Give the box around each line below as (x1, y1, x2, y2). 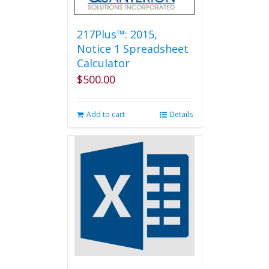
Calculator (76, 56, 130, 70)
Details (169, 109, 193, 119)
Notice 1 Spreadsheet (76, 41, 189, 56)
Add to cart (86, 109, 125, 119)
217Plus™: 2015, (76, 27, 157, 41)
